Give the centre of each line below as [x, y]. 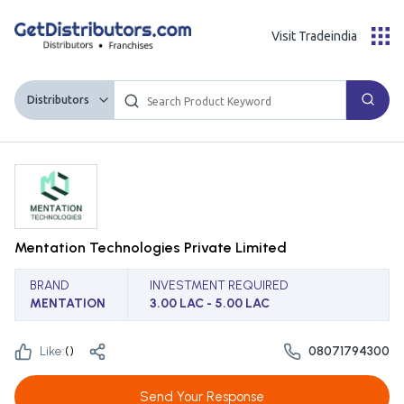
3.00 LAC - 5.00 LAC [210, 304]
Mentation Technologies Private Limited [151, 248]
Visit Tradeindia [314, 36]
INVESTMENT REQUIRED [219, 286]
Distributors [58, 100]
